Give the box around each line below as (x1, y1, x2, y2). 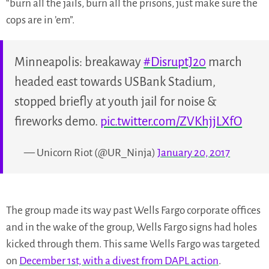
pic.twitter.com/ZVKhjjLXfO (100, 115, 243, 128)
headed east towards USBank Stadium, (14, 75, 216, 89)
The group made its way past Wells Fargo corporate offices (6, 204, 261, 216)
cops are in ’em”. (6, 14, 74, 26)
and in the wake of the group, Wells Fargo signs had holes (6, 221, 257, 233)
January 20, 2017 (157, 147, 231, 159)
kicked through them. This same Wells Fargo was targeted (6, 238, 260, 250)
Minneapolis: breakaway (14, 55, 144, 69)
